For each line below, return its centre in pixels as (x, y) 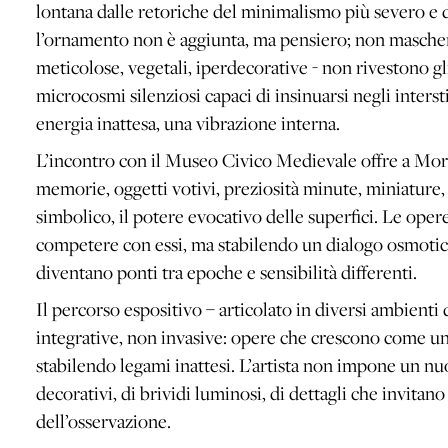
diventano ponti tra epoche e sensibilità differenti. (226, 271)
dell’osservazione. (103, 420)
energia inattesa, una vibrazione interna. (188, 122)
